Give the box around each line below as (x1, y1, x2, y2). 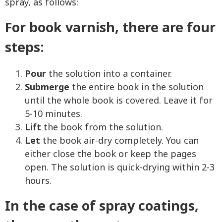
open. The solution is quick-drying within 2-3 (25, 161, 215, 174)
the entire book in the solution (69, 80, 204, 94)
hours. (25, 174, 52, 188)
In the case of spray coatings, (5, 196, 199, 217)
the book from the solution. (44, 120, 163, 134)
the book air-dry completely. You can (43, 134, 199, 148)
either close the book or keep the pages (25, 147, 196, 161)
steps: (5, 37, 44, 58)
